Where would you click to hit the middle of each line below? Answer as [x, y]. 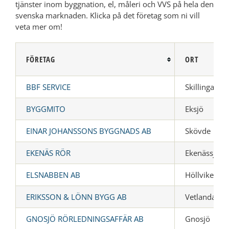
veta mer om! [39, 26]
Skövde [198, 131]
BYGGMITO [46, 109]
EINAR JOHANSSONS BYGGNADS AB [89, 131]
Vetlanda [200, 197]
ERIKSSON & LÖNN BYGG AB [76, 197]
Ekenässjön [205, 153]
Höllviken [202, 175]
